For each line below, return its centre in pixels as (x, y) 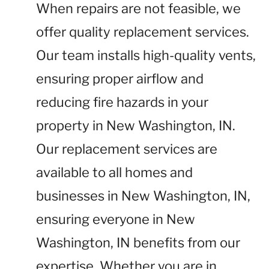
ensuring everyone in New (116, 219)
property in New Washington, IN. (136, 125)
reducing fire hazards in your (122, 102)
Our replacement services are (127, 149)
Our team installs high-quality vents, (146, 55)
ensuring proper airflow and (120, 79)
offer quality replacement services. (143, 32)
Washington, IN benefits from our (138, 243)
